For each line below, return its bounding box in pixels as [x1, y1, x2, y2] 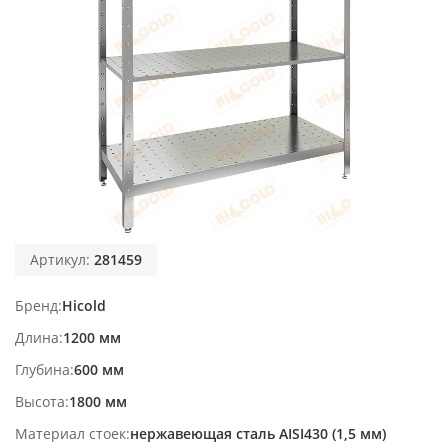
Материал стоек [15, 423, 126, 443]
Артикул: [30, 249, 94, 269]
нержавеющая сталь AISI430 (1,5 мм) [130, 423, 386, 443]
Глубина [15, 359, 70, 379]
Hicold [62, 295, 106, 315]
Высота [15, 391, 65, 411]
